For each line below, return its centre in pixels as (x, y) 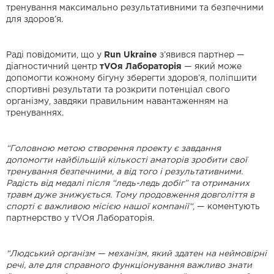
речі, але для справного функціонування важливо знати (129, 266)
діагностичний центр (53, 67)
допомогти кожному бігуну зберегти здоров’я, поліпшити (131, 79)
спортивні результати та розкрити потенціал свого (118, 90)
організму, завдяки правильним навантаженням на (117, 102)
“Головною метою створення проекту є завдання (113, 149)
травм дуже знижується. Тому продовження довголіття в (130, 195)
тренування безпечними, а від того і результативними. (124, 172)
